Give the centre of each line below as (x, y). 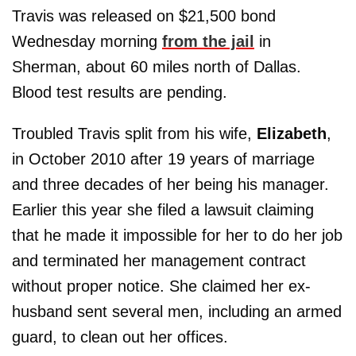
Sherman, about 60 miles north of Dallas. (157, 67)
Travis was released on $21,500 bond (144, 16)
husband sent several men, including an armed (177, 312)
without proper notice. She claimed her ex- (161, 286)
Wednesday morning (87, 42)
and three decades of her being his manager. (170, 185)
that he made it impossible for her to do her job (177, 236)
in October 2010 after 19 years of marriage (163, 159)
